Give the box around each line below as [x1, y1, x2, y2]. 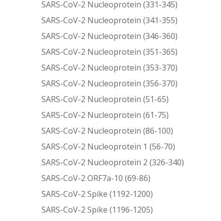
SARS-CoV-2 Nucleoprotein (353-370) [41, 62, 178, 73]
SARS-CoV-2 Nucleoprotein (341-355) [41, 14, 178, 26]
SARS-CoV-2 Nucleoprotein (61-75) [41, 109, 169, 120]
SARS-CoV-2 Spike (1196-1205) [41, 204, 153, 215]
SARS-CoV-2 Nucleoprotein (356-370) [41, 77, 178, 89]
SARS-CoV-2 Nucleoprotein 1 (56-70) [41, 141, 176, 152]
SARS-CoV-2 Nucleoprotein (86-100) [41, 125, 174, 136]
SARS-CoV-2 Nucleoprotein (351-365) [41, 46, 178, 57]
